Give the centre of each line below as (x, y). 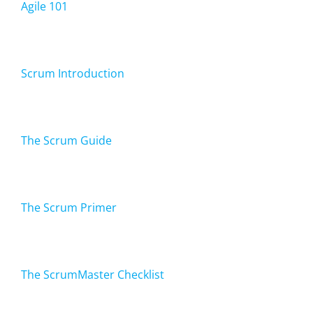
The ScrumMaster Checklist (93, 274)
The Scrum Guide (66, 140)
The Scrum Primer (69, 207)
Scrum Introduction (73, 73)
